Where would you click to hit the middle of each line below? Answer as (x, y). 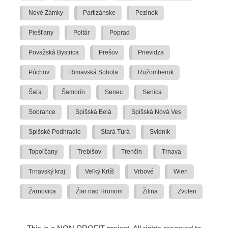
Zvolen (187, 192)
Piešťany (41, 33)
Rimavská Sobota (94, 73)
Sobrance (42, 112)
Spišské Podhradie (55, 132)
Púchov (39, 73)
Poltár (81, 33)
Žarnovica (42, 192)
